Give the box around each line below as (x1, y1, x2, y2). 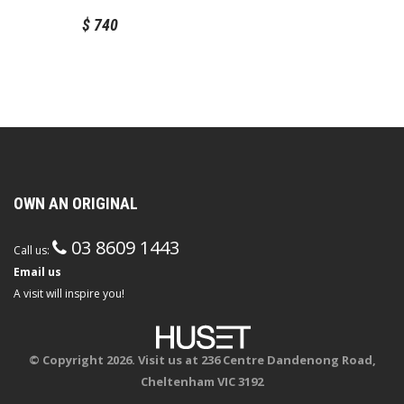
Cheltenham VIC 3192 (141, 372, 263, 390)
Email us (14, 263, 61, 280)
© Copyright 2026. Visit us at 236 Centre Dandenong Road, (28, 351, 376, 368)
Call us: (14, 242, 52, 258)
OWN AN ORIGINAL (14, 193, 138, 213)
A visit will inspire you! (14, 285, 124, 301)
